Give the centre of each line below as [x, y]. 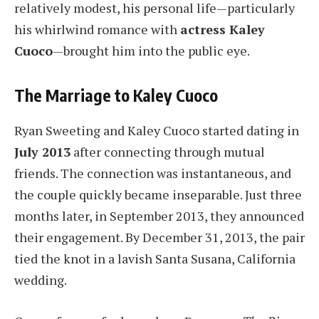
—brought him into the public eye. [151, 50]
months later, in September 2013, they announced [159, 216]
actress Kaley [223, 29]
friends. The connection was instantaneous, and [153, 173]
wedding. [41, 280]
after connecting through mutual [168, 152]
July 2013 [42, 152]
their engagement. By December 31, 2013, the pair [159, 237]
